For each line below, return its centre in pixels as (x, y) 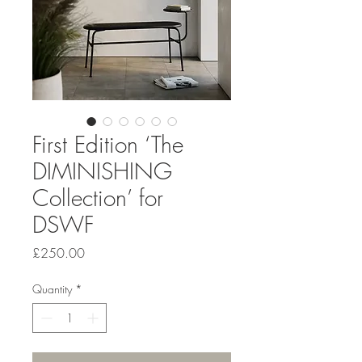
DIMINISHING (102, 171)
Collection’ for (98, 198)
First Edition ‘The (108, 145)
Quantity (52, 289)
